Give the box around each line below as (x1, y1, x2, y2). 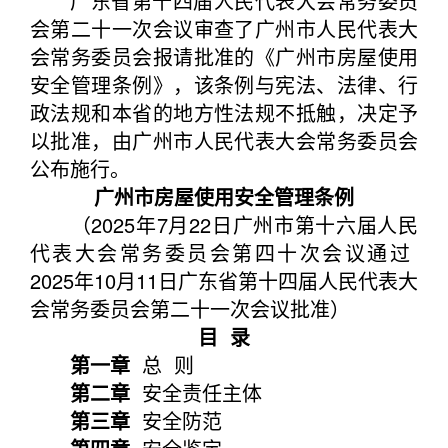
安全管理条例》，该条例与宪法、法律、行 (30, 70, 418, 99)
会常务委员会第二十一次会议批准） (30, 294, 350, 323)
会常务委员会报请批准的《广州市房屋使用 (30, 42, 418, 71)
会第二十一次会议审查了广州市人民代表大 (30, 14, 418, 43)
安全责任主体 (130, 378, 262, 407)
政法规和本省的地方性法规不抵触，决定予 (30, 98, 418, 127)
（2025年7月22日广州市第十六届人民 (30, 210, 418, 239)
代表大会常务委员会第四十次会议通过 (30, 238, 418, 267)
